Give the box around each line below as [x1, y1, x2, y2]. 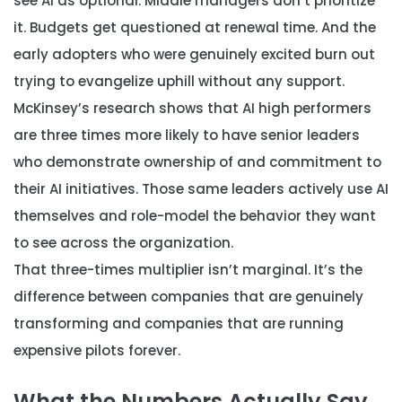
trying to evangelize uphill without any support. [13, 72, 345, 91]
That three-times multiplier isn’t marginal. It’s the [13, 260, 363, 279]
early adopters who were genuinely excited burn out [13, 45, 375, 64]
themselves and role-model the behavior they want [13, 206, 376, 225]
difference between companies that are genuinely [13, 287, 363, 306]
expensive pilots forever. [13, 341, 180, 360]
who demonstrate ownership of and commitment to [13, 153, 381, 171]
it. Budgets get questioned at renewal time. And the [13, 18, 376, 37]
